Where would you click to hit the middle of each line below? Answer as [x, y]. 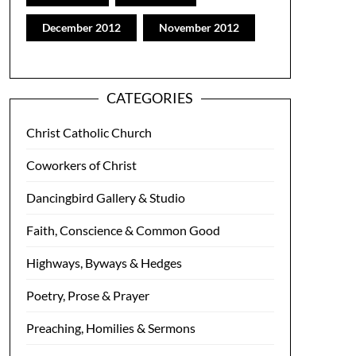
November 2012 [199, 27]
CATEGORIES [150, 97]
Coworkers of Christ [81, 164]
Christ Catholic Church [89, 132]
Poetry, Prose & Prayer [87, 295]
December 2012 [81, 27]
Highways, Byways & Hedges [104, 262]
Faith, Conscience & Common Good [123, 230]
